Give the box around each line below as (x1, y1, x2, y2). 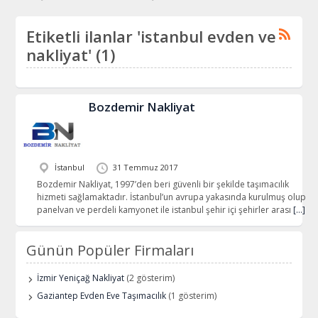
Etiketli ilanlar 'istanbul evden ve (26, 26, 277, 47)
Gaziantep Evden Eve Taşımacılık (37, 290, 167, 302)
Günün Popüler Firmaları (26, 241, 194, 261)
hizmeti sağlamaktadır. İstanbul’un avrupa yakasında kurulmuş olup (36, 190, 306, 203)
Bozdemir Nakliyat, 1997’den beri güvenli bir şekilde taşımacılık (36, 177, 289, 190)
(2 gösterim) (124, 272, 175, 285)
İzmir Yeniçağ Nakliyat (37, 272, 125, 285)
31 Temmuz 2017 (112, 161, 177, 172)
